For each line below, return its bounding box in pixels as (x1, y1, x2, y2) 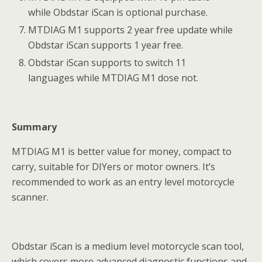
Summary (12, 120, 57, 134)
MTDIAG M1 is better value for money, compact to (12, 145, 232, 158)
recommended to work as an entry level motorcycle (12, 175, 235, 189)
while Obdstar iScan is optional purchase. (28, 5, 208, 19)
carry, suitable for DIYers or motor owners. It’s (12, 160, 215, 174)
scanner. (12, 191, 49, 204)
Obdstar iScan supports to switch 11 (28, 56, 187, 70)
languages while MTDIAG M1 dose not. (28, 71, 199, 85)
